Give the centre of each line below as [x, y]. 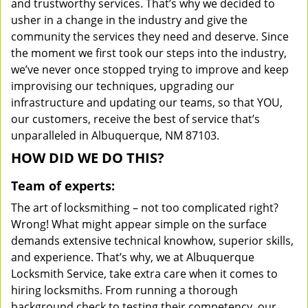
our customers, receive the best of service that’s [135, 119]
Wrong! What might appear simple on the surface [139, 224]
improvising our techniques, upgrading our [123, 86]
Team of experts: [63, 186]
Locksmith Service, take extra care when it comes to [144, 274]
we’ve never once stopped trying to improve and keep [150, 69]
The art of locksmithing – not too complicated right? [145, 208]
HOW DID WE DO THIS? [88, 158]
